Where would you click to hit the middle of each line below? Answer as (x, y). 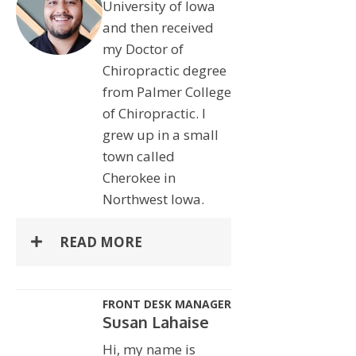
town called (138, 156)
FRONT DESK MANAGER (166, 304)
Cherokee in (139, 177)
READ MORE (101, 242)
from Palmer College (166, 91)
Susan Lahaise (155, 321)
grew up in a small (160, 134)
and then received (158, 27)
